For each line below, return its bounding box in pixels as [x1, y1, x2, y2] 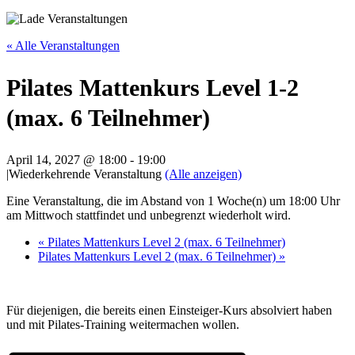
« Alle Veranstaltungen [6, 39, 120, 52]
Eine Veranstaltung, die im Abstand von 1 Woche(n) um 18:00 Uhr [6, 193, 340, 208]
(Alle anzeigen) [165, 166, 242, 181]
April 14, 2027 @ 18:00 [6, 152, 127, 166]
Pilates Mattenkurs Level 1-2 [6, 74, 299, 101]
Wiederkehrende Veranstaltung [9, 166, 165, 181]
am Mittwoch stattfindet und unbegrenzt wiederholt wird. [6, 208, 291, 222]
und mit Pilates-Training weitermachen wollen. [6, 317, 239, 331]
